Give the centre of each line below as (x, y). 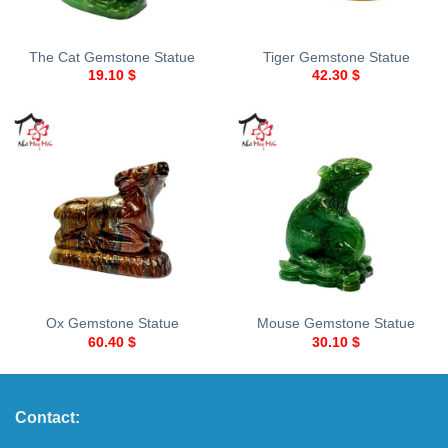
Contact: (47, 417)
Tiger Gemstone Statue (336, 57)
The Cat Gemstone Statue (112, 57)
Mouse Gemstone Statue (336, 324)
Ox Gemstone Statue (112, 324)
